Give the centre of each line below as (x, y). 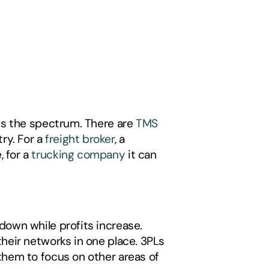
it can (141, 155)
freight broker (80, 139)
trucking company (78, 155)
